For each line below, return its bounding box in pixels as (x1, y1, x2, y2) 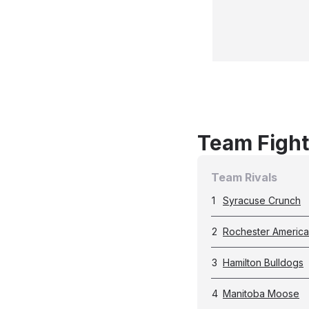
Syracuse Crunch (223, 195, 301, 206)
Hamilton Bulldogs (223, 257, 303, 268)
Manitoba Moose (223, 288, 299, 299)
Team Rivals (211, 170, 277, 184)
